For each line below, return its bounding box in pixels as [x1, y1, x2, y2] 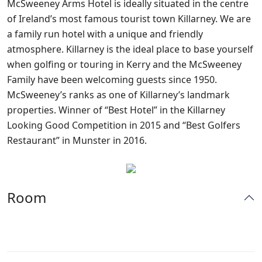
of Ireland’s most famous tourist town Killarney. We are [7, 12, 251, 25]
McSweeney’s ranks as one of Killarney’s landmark [7, 88, 230, 101]
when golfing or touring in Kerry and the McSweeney [7, 58, 242, 71]
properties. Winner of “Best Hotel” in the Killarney [7, 104, 225, 116]
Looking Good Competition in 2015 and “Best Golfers [7, 119, 240, 132]
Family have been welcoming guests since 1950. [7, 73, 217, 86]
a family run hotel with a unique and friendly [7, 27, 203, 40]
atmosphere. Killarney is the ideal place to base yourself [7, 43, 253, 56]
